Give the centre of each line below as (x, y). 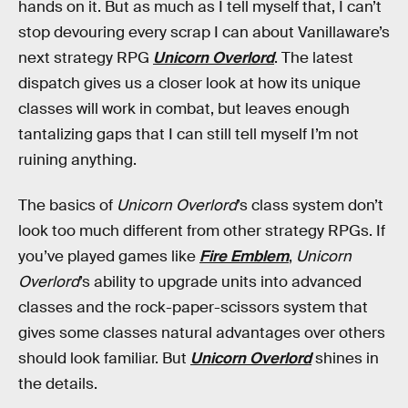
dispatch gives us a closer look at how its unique (189, 83)
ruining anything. (77, 160)
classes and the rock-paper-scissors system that (193, 307)
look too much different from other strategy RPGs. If (202, 230)
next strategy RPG (86, 58)
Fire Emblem (244, 256)
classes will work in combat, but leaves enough (184, 109)
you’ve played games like (109, 256)
